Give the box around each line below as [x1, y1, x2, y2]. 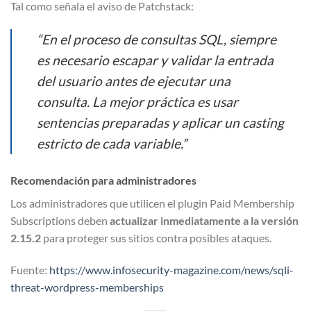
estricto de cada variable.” [37, 135, 187, 152]
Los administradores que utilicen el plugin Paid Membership [10, 196, 294, 210]
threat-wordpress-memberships [10, 280, 164, 294]
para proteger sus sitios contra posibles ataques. [41, 231, 271, 245]
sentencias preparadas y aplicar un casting [37, 115, 284, 131]
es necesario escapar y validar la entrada [37, 52, 274, 69]
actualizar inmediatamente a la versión [110, 214, 299, 228]
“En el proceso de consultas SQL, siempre [37, 31, 276, 48]
